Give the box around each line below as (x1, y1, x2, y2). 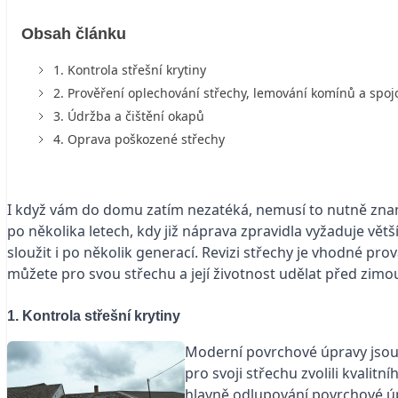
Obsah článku (21, 24, 126, 43)
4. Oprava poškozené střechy (53, 130, 225, 147)
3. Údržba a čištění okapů (53, 107, 204, 124)
